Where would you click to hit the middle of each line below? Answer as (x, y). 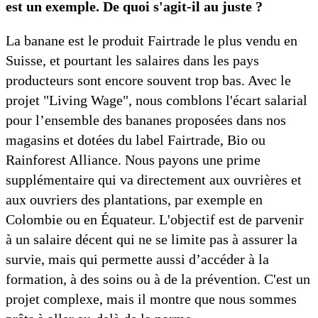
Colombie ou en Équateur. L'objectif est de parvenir (155, 220)
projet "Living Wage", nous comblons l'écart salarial (157, 100)
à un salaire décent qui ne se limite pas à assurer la (152, 240)
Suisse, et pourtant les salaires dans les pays (132, 61)
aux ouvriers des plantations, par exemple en (134, 200)
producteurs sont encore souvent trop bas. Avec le (148, 81)
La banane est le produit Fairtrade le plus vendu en (152, 41)
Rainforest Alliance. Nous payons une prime (133, 160)
